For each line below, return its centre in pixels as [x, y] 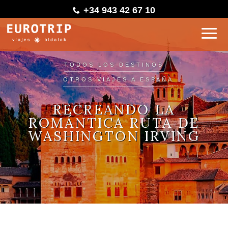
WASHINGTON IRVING [114, 136]
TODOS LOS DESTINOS [114, 65]
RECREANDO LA [114, 109]
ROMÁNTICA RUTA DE [114, 123]
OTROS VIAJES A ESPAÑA [118, 79]
